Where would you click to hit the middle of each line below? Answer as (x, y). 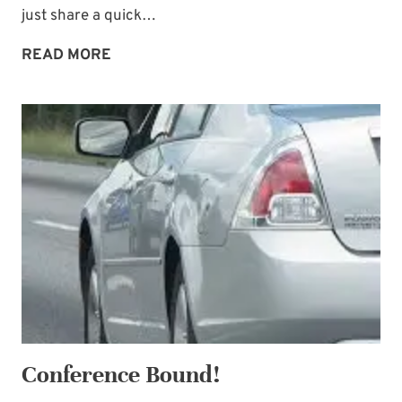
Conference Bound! (121, 374)
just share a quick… (89, 17)
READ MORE (66, 56)
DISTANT (141, 79)
